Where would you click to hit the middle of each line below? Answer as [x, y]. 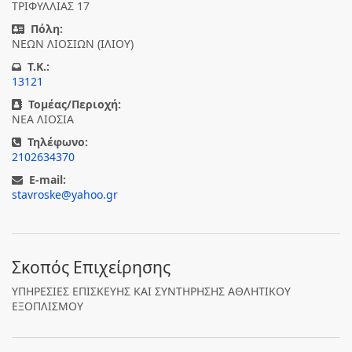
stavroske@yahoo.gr [65, 194]
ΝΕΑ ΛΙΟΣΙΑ [43, 119]
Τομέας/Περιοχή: [75, 104]
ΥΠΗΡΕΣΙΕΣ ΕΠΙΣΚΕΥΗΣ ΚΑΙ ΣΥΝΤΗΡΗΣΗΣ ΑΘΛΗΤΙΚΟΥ [151, 291]
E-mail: [48, 180]
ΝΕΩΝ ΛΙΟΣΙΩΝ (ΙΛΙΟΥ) [73, 44]
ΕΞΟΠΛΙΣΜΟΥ [48, 306]
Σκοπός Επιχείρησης [91, 267]
